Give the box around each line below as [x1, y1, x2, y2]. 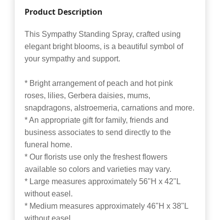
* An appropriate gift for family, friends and [25, 116, 168, 125]
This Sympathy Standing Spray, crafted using [25, 30, 181, 39]
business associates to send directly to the [25, 128, 171, 137]
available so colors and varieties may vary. [25, 165, 171, 174]
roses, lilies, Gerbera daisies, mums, [25, 91, 150, 100]
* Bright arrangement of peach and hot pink [25, 79, 173, 88]
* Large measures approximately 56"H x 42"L [25, 177, 180, 186]
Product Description [25, 6, 103, 18]
